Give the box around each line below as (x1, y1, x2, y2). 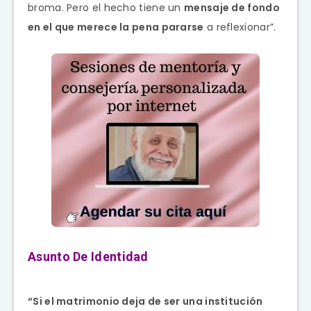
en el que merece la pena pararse (28, 19, 204, 34)
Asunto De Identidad (28, 249, 149, 264)
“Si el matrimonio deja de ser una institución (28, 294, 263, 308)
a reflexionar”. (203, 19, 279, 34)
